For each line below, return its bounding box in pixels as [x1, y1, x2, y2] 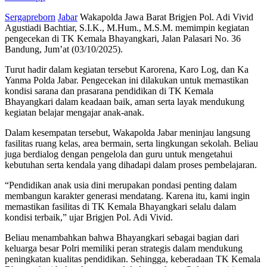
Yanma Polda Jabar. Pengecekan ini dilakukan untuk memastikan [5, 74, 249, 85]
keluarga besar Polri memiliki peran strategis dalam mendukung [5, 243, 243, 253]
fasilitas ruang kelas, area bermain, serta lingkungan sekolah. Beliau [5, 138, 258, 148]
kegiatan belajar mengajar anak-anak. [5, 107, 144, 117]
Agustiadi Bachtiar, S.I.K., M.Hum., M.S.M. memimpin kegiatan [5, 22, 249, 33]
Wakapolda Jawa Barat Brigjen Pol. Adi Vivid [77, 11, 253, 22]
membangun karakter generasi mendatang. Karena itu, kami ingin [5, 190, 250, 201]
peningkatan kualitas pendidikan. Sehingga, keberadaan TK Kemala [5, 253, 260, 264]
